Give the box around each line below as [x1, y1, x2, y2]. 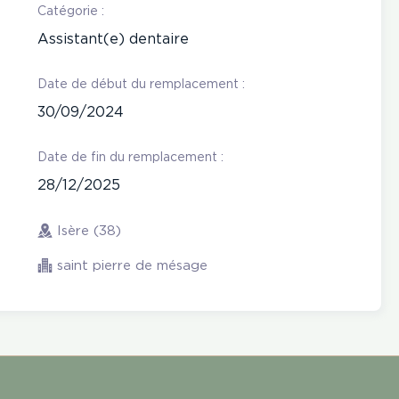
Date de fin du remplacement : [37, 152, 224, 163]
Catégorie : [37, 6, 104, 17]
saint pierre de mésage [57, 260, 208, 273]
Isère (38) [57, 224, 121, 237]
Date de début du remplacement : [37, 79, 245, 90]
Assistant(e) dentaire [37, 33, 189, 46]
